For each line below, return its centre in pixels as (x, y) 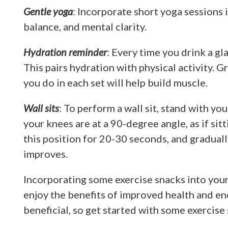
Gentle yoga (48, 11)
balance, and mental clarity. (85, 26)
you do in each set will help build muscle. (116, 82)
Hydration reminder (65, 52)
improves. (46, 154)
